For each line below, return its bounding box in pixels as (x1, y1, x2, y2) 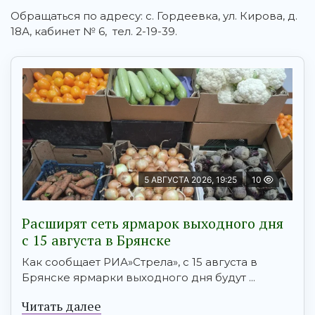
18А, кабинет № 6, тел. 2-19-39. (11, 25, 177, 39)
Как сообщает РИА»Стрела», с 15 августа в (22, 255, 257, 269)
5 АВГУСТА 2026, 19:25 (144, 174, 237, 186)
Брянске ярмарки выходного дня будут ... (22, 271, 255, 285)
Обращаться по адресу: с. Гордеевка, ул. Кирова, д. (11, 9, 297, 23)
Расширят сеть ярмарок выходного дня (22, 214, 283, 233)
